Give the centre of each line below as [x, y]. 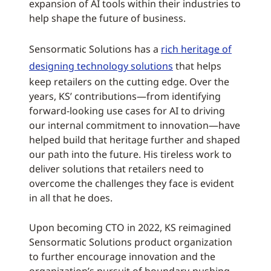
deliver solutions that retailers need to [116, 169]
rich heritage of [196, 49]
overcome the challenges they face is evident [132, 183]
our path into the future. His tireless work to [130, 154]
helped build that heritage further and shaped [135, 140]
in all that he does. [71, 198]
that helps [197, 66]
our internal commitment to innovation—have [135, 125]
